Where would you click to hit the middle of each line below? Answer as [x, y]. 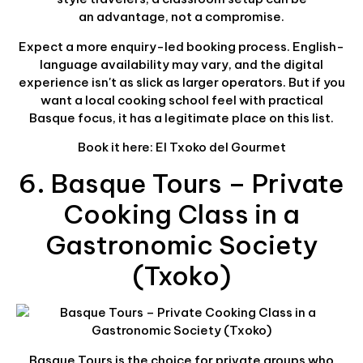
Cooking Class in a [181, 214]
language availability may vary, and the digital [181, 64]
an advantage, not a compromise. [181, 16]
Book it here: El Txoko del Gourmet [181, 147]
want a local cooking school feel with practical [181, 100]
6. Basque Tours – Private [181, 184]
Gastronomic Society [181, 245]
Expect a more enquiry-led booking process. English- [181, 46]
